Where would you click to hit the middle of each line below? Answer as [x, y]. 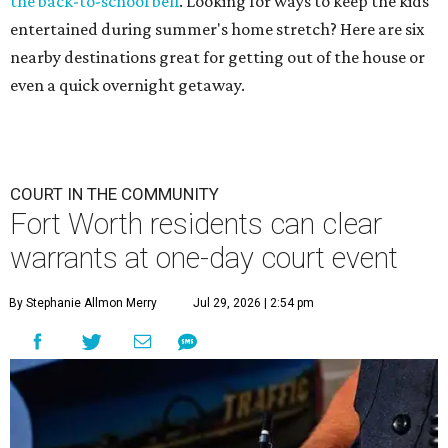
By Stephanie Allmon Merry [83, 303]
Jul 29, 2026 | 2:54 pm [253, 303]
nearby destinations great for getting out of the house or [217, 57]
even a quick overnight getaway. [127, 85]
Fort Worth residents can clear [196, 224]
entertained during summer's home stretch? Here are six [217, 29]
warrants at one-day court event [204, 258]
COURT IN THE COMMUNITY [114, 194]
